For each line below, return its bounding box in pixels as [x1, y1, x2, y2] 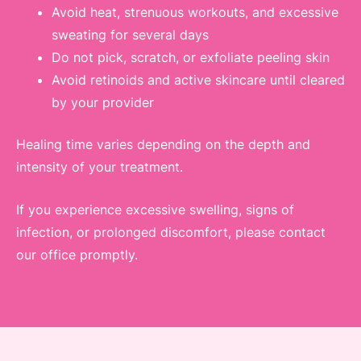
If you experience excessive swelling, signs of [16, 201, 294, 218]
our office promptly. [16, 247, 138, 263]
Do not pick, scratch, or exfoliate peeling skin [52, 48, 330, 65]
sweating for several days [52, 26, 209, 43]
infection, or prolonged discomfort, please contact [16, 224, 326, 241]
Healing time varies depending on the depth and [16, 135, 310, 152]
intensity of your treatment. [16, 158, 183, 175]
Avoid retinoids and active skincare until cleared [52, 71, 345, 88]
